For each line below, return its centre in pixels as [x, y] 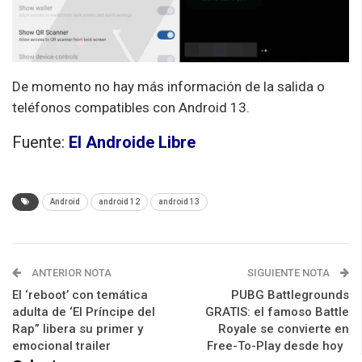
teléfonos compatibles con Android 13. [134, 107]
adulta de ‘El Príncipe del [84, 311]
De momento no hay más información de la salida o [168, 86]
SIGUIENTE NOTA [290, 272]
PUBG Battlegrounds [290, 295]
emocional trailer [65, 345]
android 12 [119, 201]
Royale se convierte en [284, 328]
